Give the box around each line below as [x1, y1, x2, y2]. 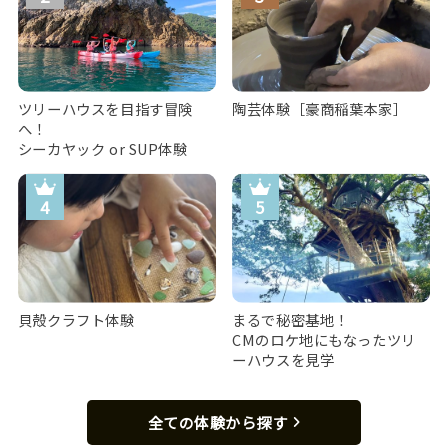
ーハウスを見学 [232, 349, 335, 371]
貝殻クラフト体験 [17, 309, 135, 331]
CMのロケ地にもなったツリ [232, 329, 416, 351]
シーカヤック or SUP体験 [17, 137, 188, 159]
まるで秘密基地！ [232, 309, 349, 331]
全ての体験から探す [147, 412, 287, 434]
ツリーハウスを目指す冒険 [17, 97, 193, 119]
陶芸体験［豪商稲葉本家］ [232, 97, 408, 119]
